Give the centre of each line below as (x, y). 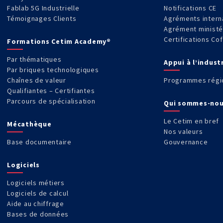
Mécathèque (29, 124)
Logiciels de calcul (38, 193)
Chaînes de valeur (37, 80)
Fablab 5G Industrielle (43, 8)
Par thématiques (34, 59)
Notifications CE (190, 8)
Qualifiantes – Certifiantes (51, 90)
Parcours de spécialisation (51, 101)
